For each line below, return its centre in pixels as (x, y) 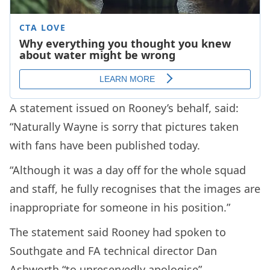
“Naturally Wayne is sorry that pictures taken (124, 127)
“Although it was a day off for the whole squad (128, 170)
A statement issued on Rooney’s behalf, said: (124, 108)
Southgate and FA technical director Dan (113, 251)
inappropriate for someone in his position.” (120, 208)
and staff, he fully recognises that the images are (135, 189)
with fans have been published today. (105, 146)
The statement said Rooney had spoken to (118, 232)
